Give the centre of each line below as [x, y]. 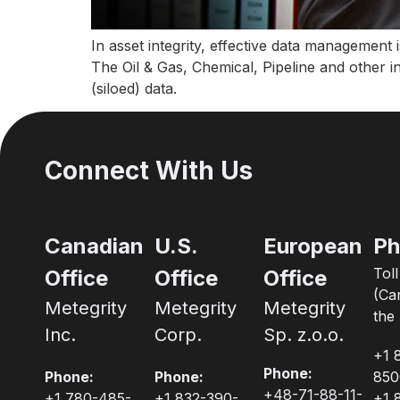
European [313, 246]
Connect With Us [149, 171]
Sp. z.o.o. [304, 335]
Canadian [94, 246]
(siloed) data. [134, 88]
